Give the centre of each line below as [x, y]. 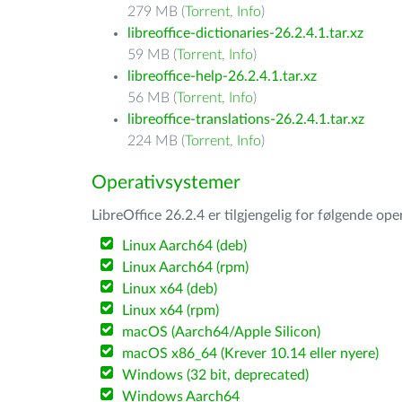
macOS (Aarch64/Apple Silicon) [222, 332]
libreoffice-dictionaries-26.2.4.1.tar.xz [245, 33]
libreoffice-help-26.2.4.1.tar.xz [222, 76]
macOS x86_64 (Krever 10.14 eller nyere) [251, 354]
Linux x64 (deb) [170, 289]
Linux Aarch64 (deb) [185, 246]
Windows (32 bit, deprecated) [216, 375]
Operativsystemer [166, 183]
